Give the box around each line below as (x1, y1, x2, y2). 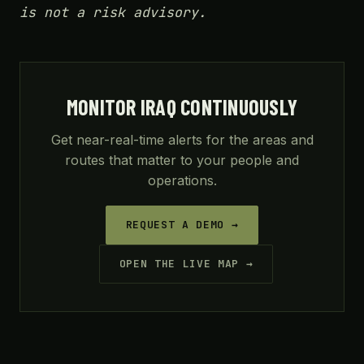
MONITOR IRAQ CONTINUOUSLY (66, 94, 298, 119)
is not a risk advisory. (19, 3, 206, 21)
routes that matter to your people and (65, 152, 299, 168)
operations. (147, 172, 217, 188)
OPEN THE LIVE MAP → (119, 257, 253, 271)
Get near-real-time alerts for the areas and (50, 132, 314, 148)
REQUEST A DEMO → (125, 218, 239, 232)
